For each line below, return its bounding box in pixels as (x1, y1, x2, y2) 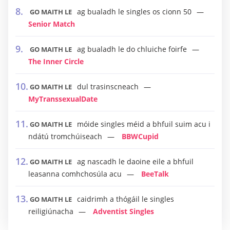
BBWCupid (122, 131, 159, 141)
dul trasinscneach (77, 82, 139, 91)
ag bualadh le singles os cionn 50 (77, 7, 191, 16)
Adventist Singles (93, 206, 154, 216)
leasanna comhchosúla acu (28, 169, 122, 179)
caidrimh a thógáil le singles (77, 194, 174, 204)
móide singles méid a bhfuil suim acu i (77, 119, 210, 129)
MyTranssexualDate (28, 94, 98, 104)
